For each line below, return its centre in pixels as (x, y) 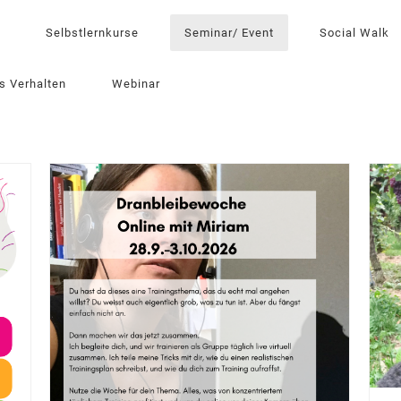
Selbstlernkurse (92, 33)
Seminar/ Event (229, 33)
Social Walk (354, 33)
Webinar (136, 84)
